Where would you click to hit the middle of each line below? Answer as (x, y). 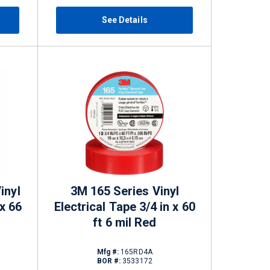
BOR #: (109, 261)
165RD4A (136, 252)
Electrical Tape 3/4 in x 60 (124, 207)
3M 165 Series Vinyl (124, 191)
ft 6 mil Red (125, 222)
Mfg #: (108, 252)
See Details (124, 20)
